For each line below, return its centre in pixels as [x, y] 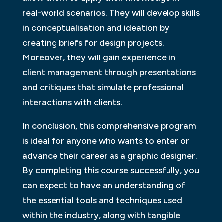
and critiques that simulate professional [103, 87]
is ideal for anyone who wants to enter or [106, 140]
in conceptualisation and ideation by [96, 28]
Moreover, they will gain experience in [99, 57]
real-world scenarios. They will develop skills [111, 13]
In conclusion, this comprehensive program [109, 126]
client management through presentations [109, 72]
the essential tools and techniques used [102, 200]
